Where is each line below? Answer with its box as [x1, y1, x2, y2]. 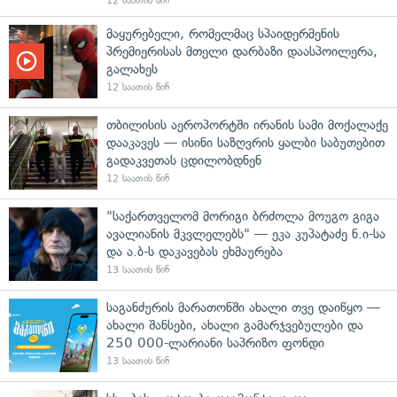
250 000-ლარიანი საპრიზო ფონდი [106, 334, 324, 351]
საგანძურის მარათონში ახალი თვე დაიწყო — [106, 299, 380, 315]
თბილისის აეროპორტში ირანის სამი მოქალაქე [106, 116, 388, 133]
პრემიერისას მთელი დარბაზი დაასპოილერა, [106, 43, 378, 59]
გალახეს [106, 60, 158, 77]
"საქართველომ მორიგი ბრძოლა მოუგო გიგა [106, 207, 379, 224]
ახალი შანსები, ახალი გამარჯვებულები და [106, 316, 363, 333]
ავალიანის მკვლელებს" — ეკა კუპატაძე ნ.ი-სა [106, 225, 385, 242]
